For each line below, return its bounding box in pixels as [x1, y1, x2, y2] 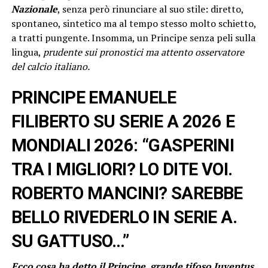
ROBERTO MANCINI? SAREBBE [11, 182, 243, 203]
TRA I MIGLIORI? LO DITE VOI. [11, 159, 233, 179]
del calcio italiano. [11, 59, 90, 73]
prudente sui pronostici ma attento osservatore [42, 45, 244, 59]
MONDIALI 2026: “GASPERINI [11, 135, 234, 156]
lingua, [11, 45, 43, 59]
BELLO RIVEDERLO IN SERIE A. [11, 206, 237, 227]
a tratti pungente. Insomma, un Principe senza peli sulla [11, 31, 255, 44]
